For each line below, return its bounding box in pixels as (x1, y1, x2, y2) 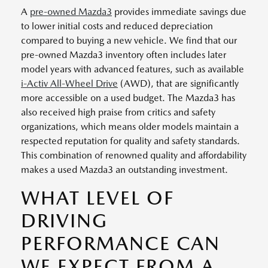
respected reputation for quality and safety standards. (21, 135, 240, 147)
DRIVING (21, 208, 108, 232)
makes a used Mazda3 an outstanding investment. (21, 163, 228, 175)
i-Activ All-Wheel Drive (21, 77, 118, 89)
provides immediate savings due (112, 5, 246, 17)
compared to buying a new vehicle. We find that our (21, 34, 237, 46)
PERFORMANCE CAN (21, 231, 220, 255)
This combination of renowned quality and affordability (21, 149, 246, 161)
